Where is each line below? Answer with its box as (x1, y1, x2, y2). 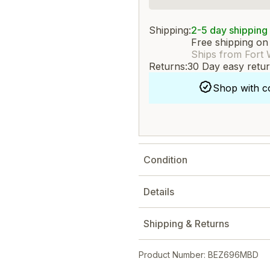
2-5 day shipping (191, 24, 268, 36)
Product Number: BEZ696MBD (139, 250, 259, 260)
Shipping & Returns (143, 218, 229, 230)
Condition (143, 154, 187, 166)
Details (143, 186, 174, 198)
